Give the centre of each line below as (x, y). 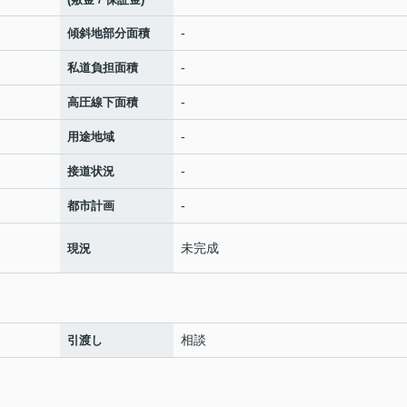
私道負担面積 (103, 68)
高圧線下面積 (103, 102)
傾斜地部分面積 (109, 33)
